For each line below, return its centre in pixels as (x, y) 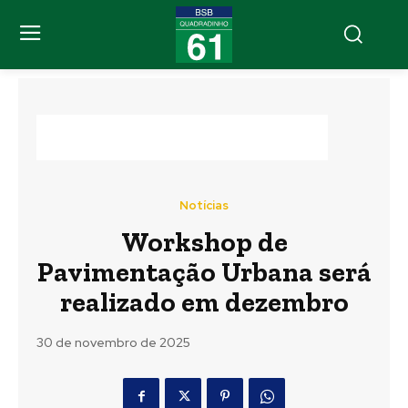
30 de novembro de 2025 (113, 343)
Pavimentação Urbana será (204, 272)
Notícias (204, 205)
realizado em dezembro (204, 302)
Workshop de (204, 242)
